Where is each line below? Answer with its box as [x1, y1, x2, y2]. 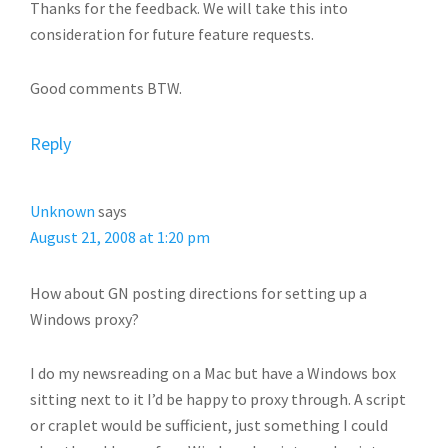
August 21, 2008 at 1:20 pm [30, 227, 210, 247]
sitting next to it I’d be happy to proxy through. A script [30, 389, 406, 409]
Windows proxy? [30, 309, 139, 329]
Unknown [30, 201, 95, 221]
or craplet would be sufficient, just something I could [30, 415, 388, 435]
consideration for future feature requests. [30, 24, 314, 44]
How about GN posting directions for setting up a [30, 283, 367, 303]
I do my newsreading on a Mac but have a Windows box [30, 363, 396, 383]
